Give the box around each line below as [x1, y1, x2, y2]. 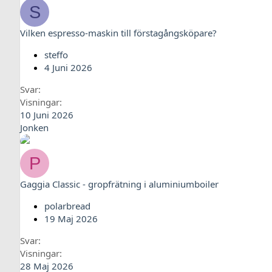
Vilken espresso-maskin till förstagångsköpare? [20, 27, 217, 39]
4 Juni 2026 [44, 61, 92, 73]
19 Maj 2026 [44, 212, 98, 225]
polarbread [44, 200, 90, 212]
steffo [44, 49, 68, 61]
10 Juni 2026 [20, 109, 73, 121]
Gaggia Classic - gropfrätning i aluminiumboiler [20, 178, 219, 190]
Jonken [20, 121, 49, 134]
